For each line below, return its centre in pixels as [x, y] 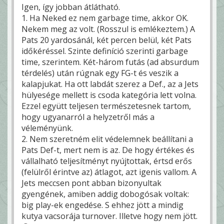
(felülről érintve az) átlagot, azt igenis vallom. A [109, 172]
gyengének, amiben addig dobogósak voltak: [105, 194]
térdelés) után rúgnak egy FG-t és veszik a [100, 73]
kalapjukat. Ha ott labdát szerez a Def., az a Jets [110, 84]
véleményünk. [47, 128]
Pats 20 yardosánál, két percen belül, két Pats [106, 40]
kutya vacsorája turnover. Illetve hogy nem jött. [109, 216]
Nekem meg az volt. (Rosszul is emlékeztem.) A [108, 29]
